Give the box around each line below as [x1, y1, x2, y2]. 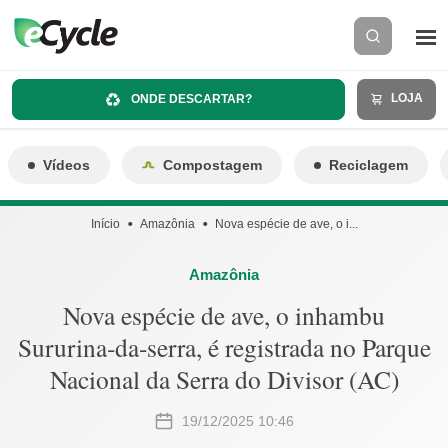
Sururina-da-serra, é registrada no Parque [17, 330, 431, 364]
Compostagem [163, 157, 262, 173]
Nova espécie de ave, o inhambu [63, 298, 385, 332]
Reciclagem [329, 157, 408, 173]
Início [90, 217, 120, 231]
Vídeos [43, 157, 90, 173]
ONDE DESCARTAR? [130, 91, 252, 106]
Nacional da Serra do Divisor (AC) [49, 362, 399, 396]
